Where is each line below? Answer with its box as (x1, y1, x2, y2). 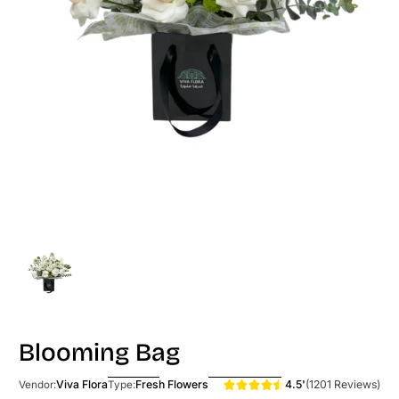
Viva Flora (56, 378, 108, 392)
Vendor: (19, 378, 56, 391)
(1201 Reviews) (305, 377, 380, 391)
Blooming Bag (19, 337, 180, 368)
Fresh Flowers (135, 378, 208, 392)
